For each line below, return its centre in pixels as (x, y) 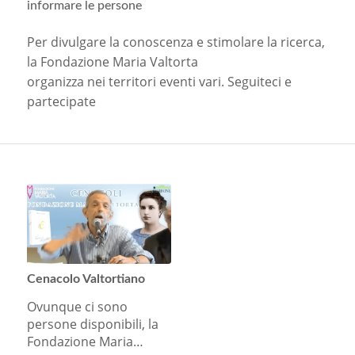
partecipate (61, 101)
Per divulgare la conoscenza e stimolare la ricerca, (176, 42)
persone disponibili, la (92, 324)
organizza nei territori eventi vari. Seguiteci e (159, 81)
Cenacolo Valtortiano (86, 279)
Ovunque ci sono (77, 306)
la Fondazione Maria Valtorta (112, 61)
